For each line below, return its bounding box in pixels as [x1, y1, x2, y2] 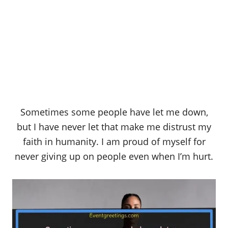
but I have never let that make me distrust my [17, 121, 211, 133]
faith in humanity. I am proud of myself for [22, 135, 206, 148]
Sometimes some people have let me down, [20, 106, 208, 119]
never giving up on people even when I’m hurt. [15, 150, 213, 163]
